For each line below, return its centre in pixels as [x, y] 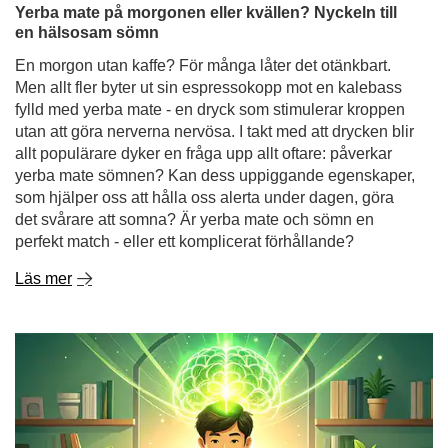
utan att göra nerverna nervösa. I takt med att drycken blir [214, 20]
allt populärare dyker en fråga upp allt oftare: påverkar [203, 42]
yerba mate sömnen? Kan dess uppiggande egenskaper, [215, 64]
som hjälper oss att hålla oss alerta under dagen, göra [204, 86]
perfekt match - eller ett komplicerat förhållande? [184, 130]
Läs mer [43, 167]
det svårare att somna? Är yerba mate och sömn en [194, 108]
